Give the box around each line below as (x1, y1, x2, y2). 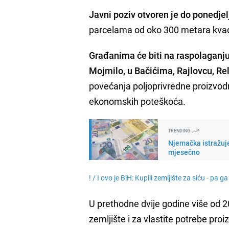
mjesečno (168, 147, 200, 157)
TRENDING (168, 127, 192, 134)
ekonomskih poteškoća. (89, 95, 186, 107)
